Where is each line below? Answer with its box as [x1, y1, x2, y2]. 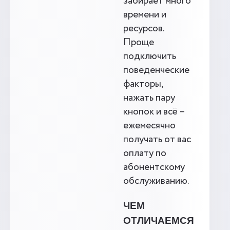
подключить [123, 49, 176, 64]
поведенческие [123, 63, 189, 78]
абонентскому [123, 160, 185, 175]
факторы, [123, 77, 163, 91]
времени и [123, 8, 166, 22]
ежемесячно [123, 119, 176, 133]
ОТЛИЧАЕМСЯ [123, 215, 194, 226]
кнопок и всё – [123, 105, 185, 119]
